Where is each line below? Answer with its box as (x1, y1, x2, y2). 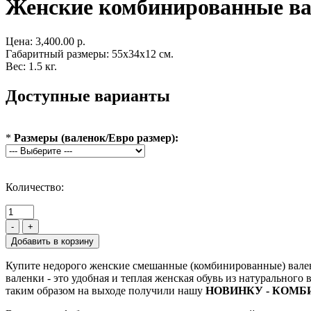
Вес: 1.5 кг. (6, 60, 57, 72)
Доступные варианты (6, 86, 170, 105)
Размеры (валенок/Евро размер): (14, 131, 178, 144)
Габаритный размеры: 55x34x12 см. (6, 47, 174, 60)
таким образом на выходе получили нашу (6, 284, 205, 296)
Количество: (6, 180, 64, 193)
